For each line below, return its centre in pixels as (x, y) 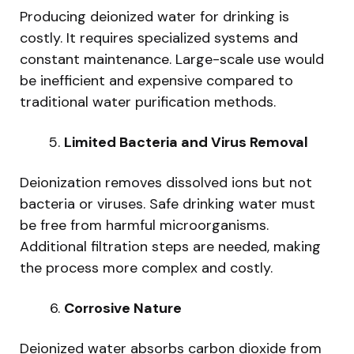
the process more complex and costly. (146, 267)
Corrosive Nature (123, 308)
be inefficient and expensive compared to (156, 80)
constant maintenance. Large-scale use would (172, 59)
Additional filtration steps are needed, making (170, 246)
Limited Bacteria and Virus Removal (186, 142)
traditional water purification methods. (148, 102)
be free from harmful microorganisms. (144, 225)
